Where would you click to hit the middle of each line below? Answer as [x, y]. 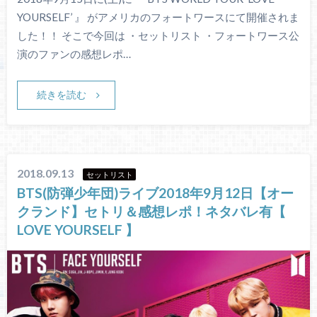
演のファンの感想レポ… [74, 54]
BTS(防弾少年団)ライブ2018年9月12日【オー [156, 192]
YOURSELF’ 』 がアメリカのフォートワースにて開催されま [158, 17]
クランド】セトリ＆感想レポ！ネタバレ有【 [152, 211]
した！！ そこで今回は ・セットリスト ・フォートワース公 [158, 36]
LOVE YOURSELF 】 [78, 229]
